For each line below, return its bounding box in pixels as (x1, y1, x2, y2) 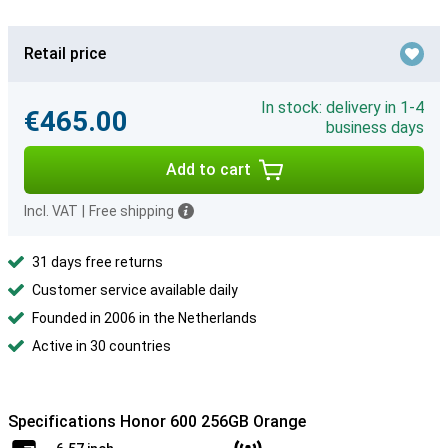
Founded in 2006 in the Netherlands (32, 310, 257, 326)
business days (326, 118, 424, 137)
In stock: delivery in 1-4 (261, 98, 424, 117)
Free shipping (89, 203, 174, 219)
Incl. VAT (24, 203, 78, 219)
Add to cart (165, 160, 251, 179)
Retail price (24, 44, 106, 63)
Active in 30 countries (32, 338, 171, 354)
